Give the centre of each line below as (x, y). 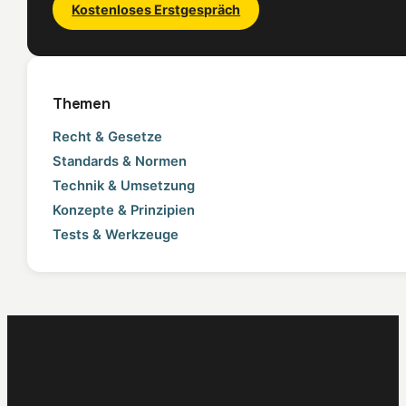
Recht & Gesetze (108, 136)
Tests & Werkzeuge (116, 234)
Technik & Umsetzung (124, 185)
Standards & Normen (120, 161)
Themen (82, 103)
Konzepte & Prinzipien (124, 210)
